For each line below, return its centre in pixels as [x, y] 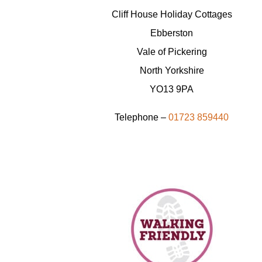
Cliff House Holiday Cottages [172, 15]
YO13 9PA [172, 89]
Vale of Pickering [172, 52]
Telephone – [142, 118]
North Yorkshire [172, 71]
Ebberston [172, 33]
